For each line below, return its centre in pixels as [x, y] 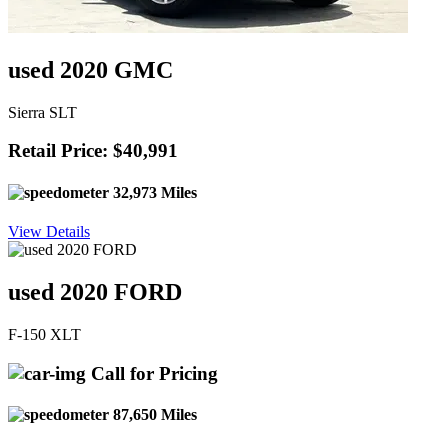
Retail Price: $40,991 [93, 151]
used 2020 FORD [95, 291]
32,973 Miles [153, 192]
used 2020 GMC [90, 69]
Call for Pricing [152, 373]
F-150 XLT [44, 334]
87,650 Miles [153, 414]
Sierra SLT [42, 112]
